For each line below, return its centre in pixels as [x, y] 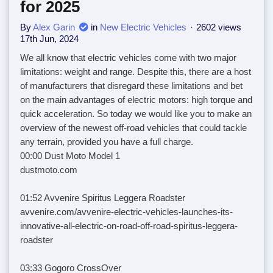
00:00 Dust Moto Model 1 [70, 155]
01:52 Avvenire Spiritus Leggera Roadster [103, 197]
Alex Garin [54, 27]
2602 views [219, 27]
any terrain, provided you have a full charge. [107, 141]
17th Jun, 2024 [49, 38]
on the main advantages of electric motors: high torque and [136, 99]
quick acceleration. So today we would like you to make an [136, 113]
